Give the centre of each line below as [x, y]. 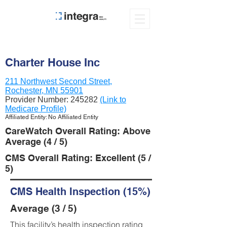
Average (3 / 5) [43, 208]
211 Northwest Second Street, [59, 81]
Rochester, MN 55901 [44, 90]
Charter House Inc [52, 62]
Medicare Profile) [36, 109]
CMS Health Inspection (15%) [80, 192]
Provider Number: [38, 100]
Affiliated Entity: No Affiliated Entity [52, 117]
